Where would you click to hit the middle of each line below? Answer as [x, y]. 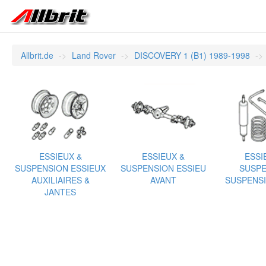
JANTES [60, 191]
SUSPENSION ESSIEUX [60, 168]
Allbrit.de [37, 55]
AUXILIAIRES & [60, 180]
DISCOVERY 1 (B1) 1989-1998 [192, 55]
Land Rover [94, 55]
